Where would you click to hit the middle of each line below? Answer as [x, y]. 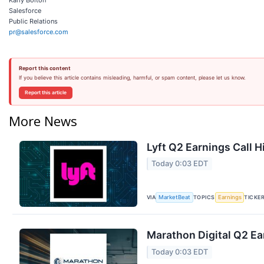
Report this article [45, 92]
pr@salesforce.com [39, 32]
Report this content [44, 68]
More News [43, 121]
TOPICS [204, 197]
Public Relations [33, 21]
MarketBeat [175, 197]
